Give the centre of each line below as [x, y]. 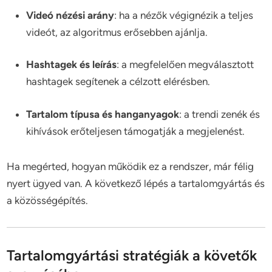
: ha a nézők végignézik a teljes [184, 15]
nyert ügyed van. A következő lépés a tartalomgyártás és [136, 183]
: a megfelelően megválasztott [185, 64]
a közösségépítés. [48, 200]
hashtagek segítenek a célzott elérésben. [118, 81]
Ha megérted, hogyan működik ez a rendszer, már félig [131, 166]
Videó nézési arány [70, 15]
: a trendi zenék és [220, 114]
